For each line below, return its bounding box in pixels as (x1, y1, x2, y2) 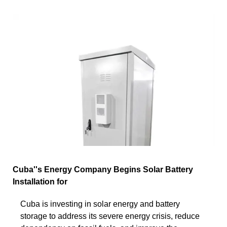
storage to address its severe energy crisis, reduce (20, 211, 200, 220)
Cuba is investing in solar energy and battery (20, 199, 180, 208)
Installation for (13, 177, 67, 186)
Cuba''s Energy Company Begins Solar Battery (13, 165, 193, 174)
